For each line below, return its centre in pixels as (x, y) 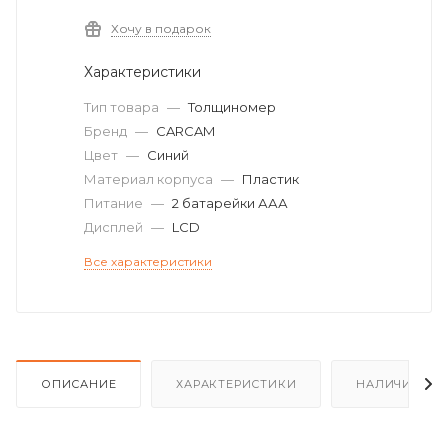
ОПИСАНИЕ (79, 383)
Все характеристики (148, 261)
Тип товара (123, 107)
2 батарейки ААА (230, 203)
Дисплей (115, 227)
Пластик (270, 179)
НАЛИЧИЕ (388, 383)
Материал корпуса (150, 179)
